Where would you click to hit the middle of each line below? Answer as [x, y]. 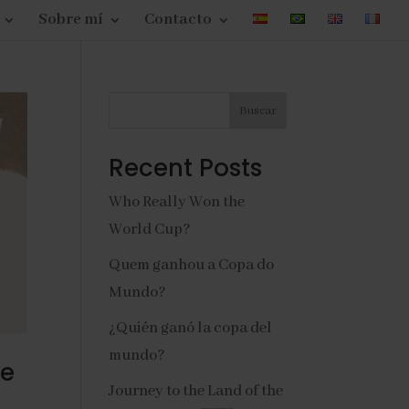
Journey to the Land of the [196, 391]
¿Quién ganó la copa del [191, 328]
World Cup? [150, 230]
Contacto [178, 20]
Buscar [257, 110]
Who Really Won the [177, 202]
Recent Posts [186, 168]
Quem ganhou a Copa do [192, 265]
